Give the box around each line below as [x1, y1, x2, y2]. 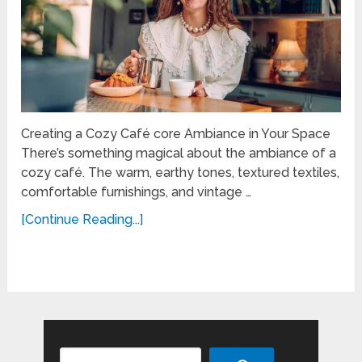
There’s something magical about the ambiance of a [21, 145, 337, 161]
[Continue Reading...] [21, 211, 144, 227]
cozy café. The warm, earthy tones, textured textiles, [21, 164, 340, 180]
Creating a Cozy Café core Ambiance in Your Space [21, 125, 331, 141]
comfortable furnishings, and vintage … [21, 183, 252, 200]
